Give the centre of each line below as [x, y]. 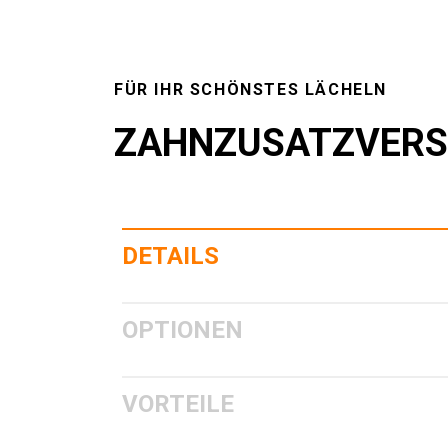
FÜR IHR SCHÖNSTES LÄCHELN [250, 89]
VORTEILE [178, 404]
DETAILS [170, 256]
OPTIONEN [182, 330]
